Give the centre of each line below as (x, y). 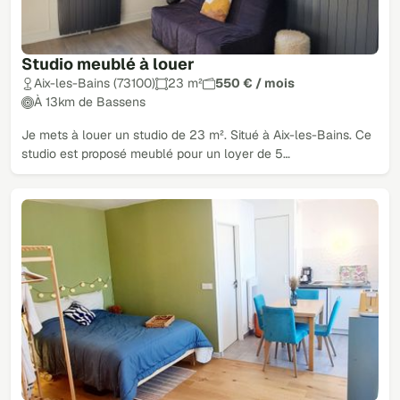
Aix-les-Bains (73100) (95, 83)
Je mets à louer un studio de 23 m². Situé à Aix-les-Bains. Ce (196, 135)
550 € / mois (255, 83)
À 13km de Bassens (90, 102)
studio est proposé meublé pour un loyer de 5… (156, 154)
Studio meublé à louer (108, 64)
